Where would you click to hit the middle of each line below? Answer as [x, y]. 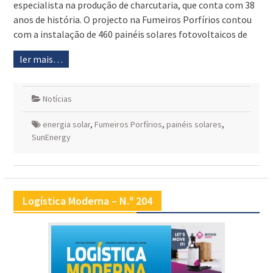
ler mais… [41, 59]
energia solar [66, 125]
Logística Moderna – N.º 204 [87, 201]
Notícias [57, 99]
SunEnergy [51, 137]
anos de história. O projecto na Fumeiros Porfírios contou [132, 20]
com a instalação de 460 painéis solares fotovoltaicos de [130, 34]
